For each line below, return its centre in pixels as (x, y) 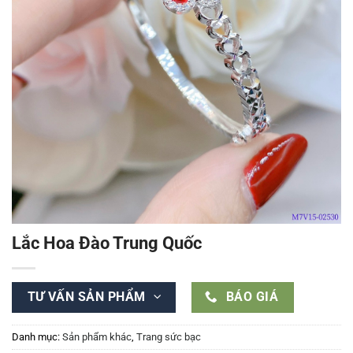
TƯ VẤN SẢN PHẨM (86, 297)
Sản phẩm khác (97, 337)
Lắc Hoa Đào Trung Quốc (107, 242)
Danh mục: (37, 337)
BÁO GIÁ (252, 297)
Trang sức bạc (169, 337)
